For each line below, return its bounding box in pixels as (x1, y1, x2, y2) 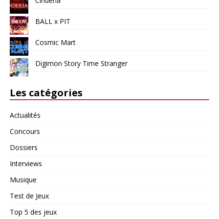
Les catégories (10, 86, 83, 99)
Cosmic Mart (35, 37, 76, 47)
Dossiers (10, 142, 38, 152)
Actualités (10, 110, 41, 120)
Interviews (10, 158, 42, 168)
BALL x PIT (35, 16, 70, 26)
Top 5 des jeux (10, 207, 57, 217)
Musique (10, 175, 37, 184)
